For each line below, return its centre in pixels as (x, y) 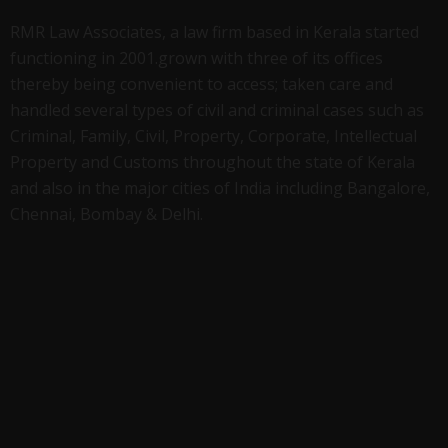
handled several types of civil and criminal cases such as (217, 109)
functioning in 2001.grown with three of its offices (196, 57)
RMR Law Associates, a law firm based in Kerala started (214, 31)
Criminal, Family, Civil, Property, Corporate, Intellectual (213, 135)
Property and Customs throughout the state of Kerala (212, 161)
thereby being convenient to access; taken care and (201, 83)
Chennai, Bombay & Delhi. (106, 213)
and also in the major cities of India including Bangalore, (220, 187)
